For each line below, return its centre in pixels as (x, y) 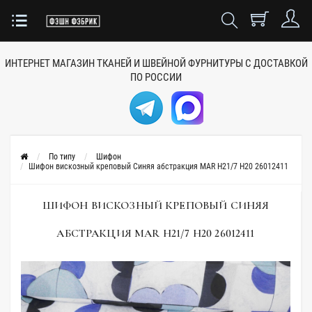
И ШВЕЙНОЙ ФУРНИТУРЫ (188, 63)
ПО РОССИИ (156, 77)
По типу (62, 157)
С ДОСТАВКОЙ (276, 63)
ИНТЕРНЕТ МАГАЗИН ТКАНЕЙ (68, 63)
